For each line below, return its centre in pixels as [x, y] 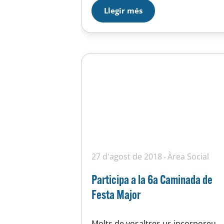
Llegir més [123, 10]
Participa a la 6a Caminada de [152, 179]
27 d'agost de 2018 [127, 157]
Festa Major [116, 194]
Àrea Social [188, 157]
